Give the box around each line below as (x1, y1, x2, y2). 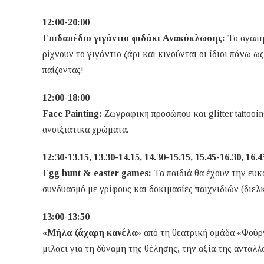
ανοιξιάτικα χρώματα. (42, 124, 128, 135)
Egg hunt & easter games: (42, 168, 154, 179)
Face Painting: (42, 108, 102, 119)
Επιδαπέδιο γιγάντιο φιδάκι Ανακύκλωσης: (42, 33, 225, 44)
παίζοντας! (42, 65, 84, 75)
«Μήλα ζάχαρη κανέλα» (42, 227, 144, 238)
